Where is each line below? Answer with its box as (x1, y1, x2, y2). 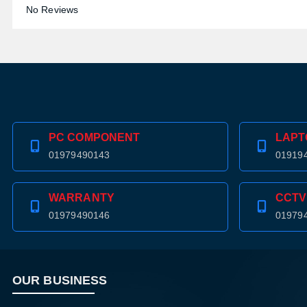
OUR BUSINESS (12, 273, 108, 287)
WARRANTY (49, 192, 114, 204)
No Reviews (26, 4, 78, 15)
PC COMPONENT (49, 132, 140, 143)
